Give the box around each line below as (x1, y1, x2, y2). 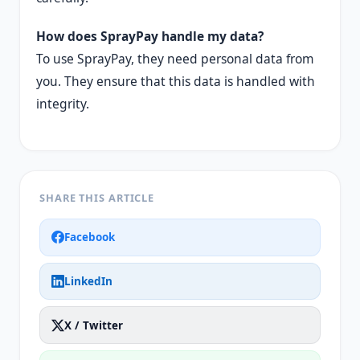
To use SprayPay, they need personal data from (36, 49, 314, 67)
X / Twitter (64, 317, 124, 333)
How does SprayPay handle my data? (36, 27, 264, 45)
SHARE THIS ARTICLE (39, 190, 155, 205)
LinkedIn (64, 273, 113, 288)
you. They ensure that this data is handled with (36, 72, 315, 90)
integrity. (36, 94, 89, 112)
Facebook (64, 230, 116, 245)
